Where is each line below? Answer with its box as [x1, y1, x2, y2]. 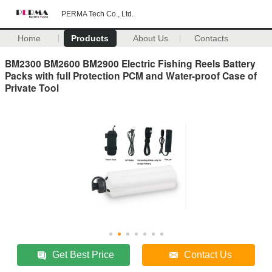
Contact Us [184, 249, 233, 260]
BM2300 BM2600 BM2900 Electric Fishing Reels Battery [5, 56, 256, 70]
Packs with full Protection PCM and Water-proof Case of [5, 68, 257, 83]
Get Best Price [52, 249, 115, 260]
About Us [133, 33, 169, 43]
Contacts [194, 33, 229, 43]
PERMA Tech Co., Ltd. [61, 10, 134, 18]
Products [71, 33, 109, 43]
